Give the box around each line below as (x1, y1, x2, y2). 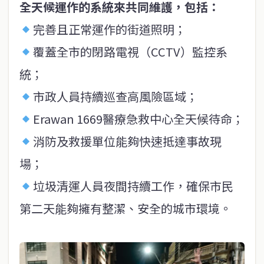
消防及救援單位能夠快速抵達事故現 (32, 133, 222, 150)
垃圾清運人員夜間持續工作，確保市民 (32, 177, 233, 195)
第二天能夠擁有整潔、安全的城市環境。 (19, 200, 232, 217)
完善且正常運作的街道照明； (32, 21, 186, 38)
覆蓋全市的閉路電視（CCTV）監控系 (32, 43, 227, 61)
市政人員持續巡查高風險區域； (32, 88, 198, 105)
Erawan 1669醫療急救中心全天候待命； (32, 110, 244, 128)
